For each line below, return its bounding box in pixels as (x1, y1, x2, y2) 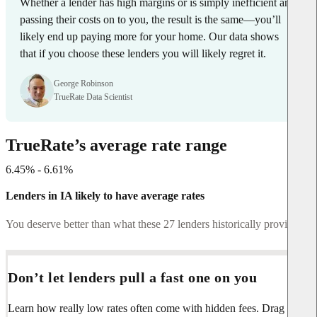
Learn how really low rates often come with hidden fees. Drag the (8, 301, 301, 314)
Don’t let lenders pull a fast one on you (8, 270, 257, 286)
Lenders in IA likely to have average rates (6, 189, 204, 202)
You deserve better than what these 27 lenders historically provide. (6, 217, 301, 230)
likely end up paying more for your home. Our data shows (20, 30, 279, 42)
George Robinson (54, 78, 113, 88)
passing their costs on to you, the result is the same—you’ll (20, 13, 281, 25)
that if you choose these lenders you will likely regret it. (20, 47, 266, 59)
